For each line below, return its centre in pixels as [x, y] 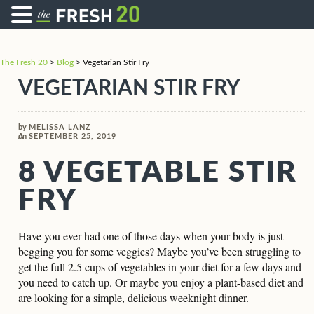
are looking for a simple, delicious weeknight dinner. [134, 298]
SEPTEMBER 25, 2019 [73, 136]
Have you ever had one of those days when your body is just [151, 236]
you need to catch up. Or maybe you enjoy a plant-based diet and [161, 282]
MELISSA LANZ [60, 127]
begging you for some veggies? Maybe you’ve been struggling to [159, 251]
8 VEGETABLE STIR [158, 172]
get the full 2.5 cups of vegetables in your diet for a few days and [160, 267]
